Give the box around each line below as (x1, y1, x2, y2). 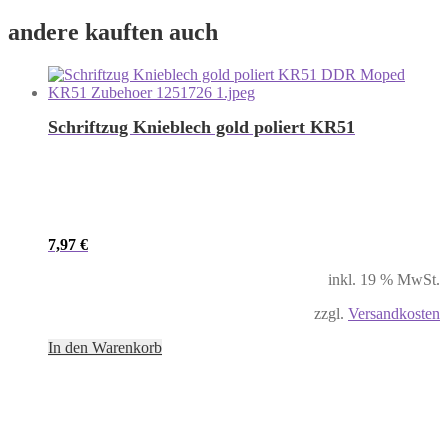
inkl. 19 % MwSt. (328, 271, 440, 288)
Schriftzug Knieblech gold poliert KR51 (48, 117, 355, 138)
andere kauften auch (8, 19, 218, 46)
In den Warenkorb (48, 339, 162, 356)
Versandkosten (348, 305, 440, 322)
